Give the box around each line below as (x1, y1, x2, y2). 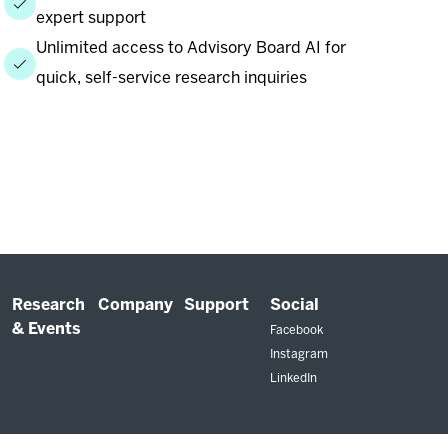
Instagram (270, 349, 328, 361)
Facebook (270, 325, 323, 337)
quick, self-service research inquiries (36, 71, 307, 87)
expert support (36, 11, 146, 27)
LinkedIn (270, 373, 317, 385)
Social (270, 298, 319, 314)
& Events (12, 322, 81, 338)
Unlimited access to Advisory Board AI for (36, 41, 346, 57)
